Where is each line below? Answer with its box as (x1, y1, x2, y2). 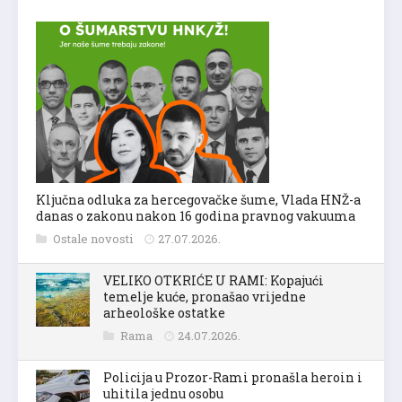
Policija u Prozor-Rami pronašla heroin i (103, 369, 363, 387)
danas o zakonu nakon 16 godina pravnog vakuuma (36, 207, 355, 225)
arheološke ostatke (103, 304, 225, 322)
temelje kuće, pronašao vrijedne (103, 288, 306, 306)
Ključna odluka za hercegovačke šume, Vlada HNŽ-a (36, 191, 361, 209)
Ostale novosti (53, 231, 135, 248)
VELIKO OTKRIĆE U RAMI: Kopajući (103, 272, 324, 290)
